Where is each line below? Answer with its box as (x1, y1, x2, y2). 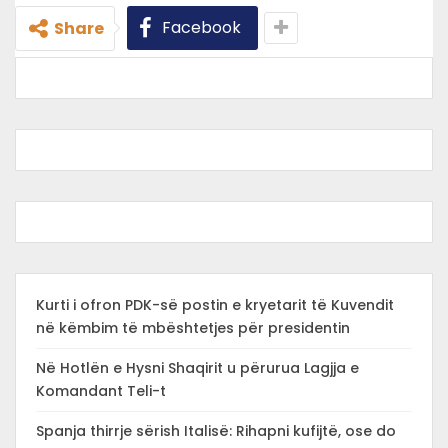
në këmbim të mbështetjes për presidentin (36, 317, 350, 338)
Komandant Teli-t (36, 380, 166, 401)
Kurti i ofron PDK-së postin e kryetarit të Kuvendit (36, 294, 394, 315)
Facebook (162, 15, 241, 39)
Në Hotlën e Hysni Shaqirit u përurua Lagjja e (36, 357, 359, 378)
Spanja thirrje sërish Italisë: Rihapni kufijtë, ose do (36, 420, 396, 441)
